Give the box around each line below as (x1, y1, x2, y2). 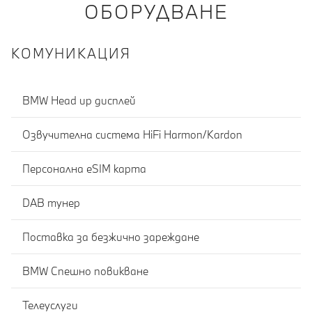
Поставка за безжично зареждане (22, 229, 199, 244)
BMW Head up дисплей (22, 93, 136, 107)
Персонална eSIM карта (22, 161, 146, 175)
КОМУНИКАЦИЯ (11, 45, 131, 62)
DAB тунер (22, 195, 80, 210)
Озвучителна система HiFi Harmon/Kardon (22, 127, 242, 141)
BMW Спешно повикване (22, 263, 148, 278)
